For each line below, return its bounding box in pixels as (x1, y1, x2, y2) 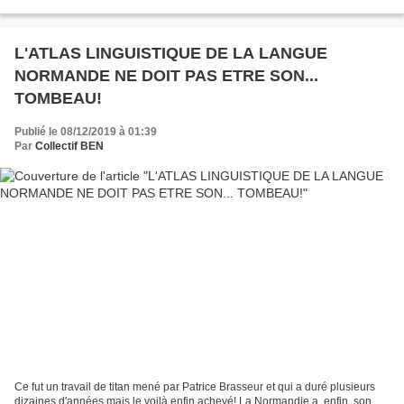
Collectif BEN (35, 139, 104, 152)
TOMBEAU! (14, 88, 102, 107)
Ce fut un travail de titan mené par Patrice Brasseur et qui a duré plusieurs (14, 381, 375, 394)
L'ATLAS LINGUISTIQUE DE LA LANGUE (14, 43, 327, 62)
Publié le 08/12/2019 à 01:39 (14, 124, 157, 138)
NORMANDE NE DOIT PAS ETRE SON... (14, 66, 318, 85)
